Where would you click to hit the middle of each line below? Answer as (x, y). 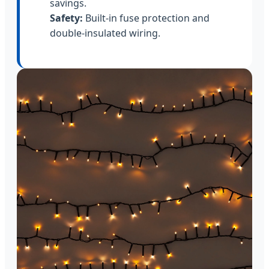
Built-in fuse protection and (146, 18)
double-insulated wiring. (105, 33)
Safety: (66, 18)
